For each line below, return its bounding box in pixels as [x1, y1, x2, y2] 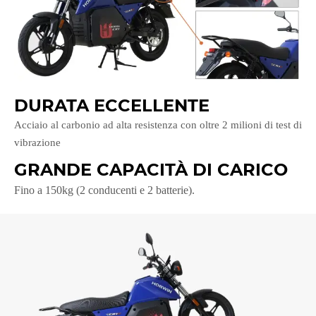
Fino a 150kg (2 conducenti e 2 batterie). [14, 184, 195, 197]
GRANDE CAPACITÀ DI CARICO [14, 159, 288, 181]
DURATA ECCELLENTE [14, 95, 209, 116]
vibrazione [14, 137, 61, 149]
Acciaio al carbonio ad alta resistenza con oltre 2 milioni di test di [14, 119, 302, 131]
